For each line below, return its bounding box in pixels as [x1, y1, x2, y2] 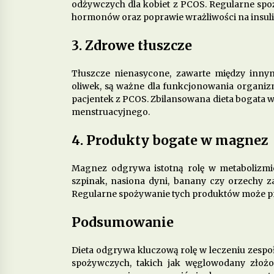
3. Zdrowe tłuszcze [72, 37, 192, 54]
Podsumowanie [72, 213, 174, 231]
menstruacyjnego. [72, 106, 150, 117]
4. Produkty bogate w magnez [72, 131, 268, 149]
